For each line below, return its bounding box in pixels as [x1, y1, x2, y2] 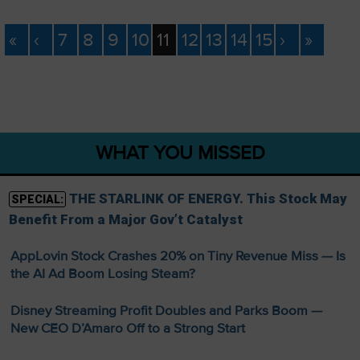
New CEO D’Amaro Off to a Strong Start [10, 319, 245, 337]
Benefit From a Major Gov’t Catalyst [8, 211, 243, 227]
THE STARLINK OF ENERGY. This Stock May [68, 190, 347, 207]
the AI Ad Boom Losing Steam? [10, 264, 195, 282]
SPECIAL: [10, 192, 63, 206]
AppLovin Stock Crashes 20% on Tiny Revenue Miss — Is [10, 247, 346, 264]
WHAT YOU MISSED [95, 141, 265, 165]
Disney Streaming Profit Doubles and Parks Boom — [10, 301, 322, 319]
